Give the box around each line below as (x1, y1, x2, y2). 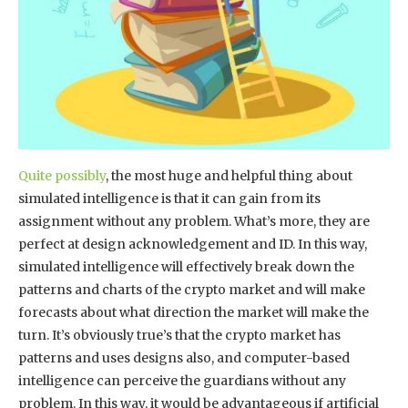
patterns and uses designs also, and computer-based (18, 349, 350, 366)
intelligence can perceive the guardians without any (18, 372, 346, 389)
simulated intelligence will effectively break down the (18, 258, 354, 275)
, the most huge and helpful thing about (106, 167, 352, 184)
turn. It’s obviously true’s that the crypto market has (18, 326, 341, 343)
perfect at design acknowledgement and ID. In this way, (18, 235, 367, 252)
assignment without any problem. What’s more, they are (18, 212, 370, 229)
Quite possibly (18, 167, 106, 184)
